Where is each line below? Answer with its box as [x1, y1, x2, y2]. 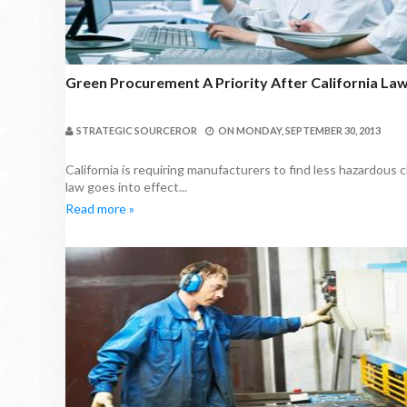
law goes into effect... [65, 179, 187, 194]
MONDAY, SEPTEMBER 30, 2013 [236, 124, 381, 136]
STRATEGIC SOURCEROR [76, 124, 197, 136]
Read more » [65, 201, 134, 216]
